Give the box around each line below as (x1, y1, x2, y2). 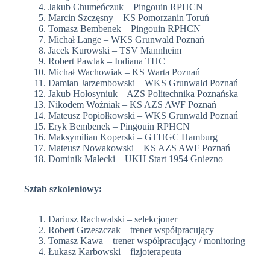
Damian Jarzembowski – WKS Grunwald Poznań (48, 78, 238, 89)
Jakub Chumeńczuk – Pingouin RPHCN (48, 2, 203, 13)
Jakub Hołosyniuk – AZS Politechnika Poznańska (48, 89, 238, 99)
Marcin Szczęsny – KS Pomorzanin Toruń (48, 13, 209, 24)
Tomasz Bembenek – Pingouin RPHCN (48, 24, 201, 34)
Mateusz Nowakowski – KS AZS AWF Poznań (48, 143, 230, 154)
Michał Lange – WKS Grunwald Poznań (48, 34, 204, 45)
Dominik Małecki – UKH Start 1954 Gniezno (48, 154, 223, 165)
